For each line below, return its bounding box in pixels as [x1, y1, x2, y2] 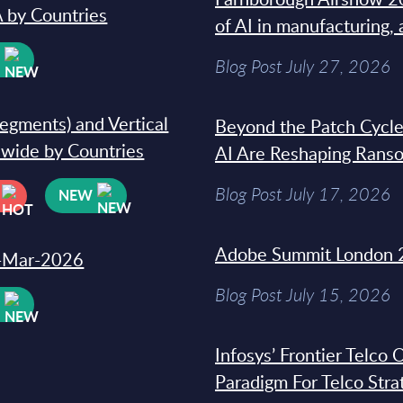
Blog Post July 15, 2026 [215, 282, 390, 307]
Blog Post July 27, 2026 [215, 54, 390, 78]
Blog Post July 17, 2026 [215, 182, 390, 206]
